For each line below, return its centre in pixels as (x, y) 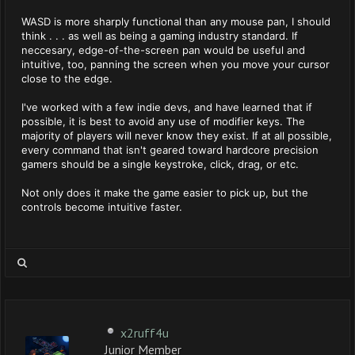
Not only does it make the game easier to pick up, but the (165, 193)
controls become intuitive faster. (102, 207)
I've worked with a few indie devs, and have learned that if (167, 107)
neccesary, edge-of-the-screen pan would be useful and (163, 50)
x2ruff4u (145, 333)
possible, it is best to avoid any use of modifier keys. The (163, 121)
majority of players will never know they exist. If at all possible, (177, 136)
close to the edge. (67, 78)
